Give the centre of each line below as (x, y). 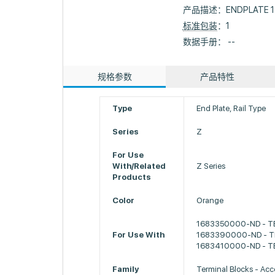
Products (132, 177)
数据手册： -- (209, 42)
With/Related (139, 166)
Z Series (211, 166)
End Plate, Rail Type (231, 108)
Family (126, 269)
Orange (210, 200)
